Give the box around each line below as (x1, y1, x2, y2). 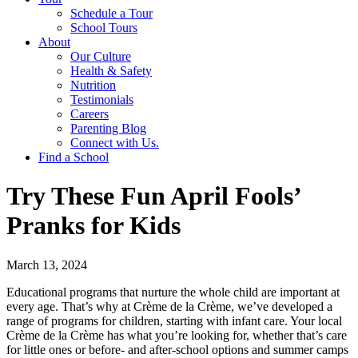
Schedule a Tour (70, 6, 153, 20)
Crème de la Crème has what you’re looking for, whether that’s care (6, 328, 347, 342)
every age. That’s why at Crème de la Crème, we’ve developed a (6, 299, 332, 313)
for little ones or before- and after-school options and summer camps (6, 342, 348, 356)
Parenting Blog (70, 121, 146, 135)
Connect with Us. (70, 136, 159, 149)
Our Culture (70, 50, 131, 63)
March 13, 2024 (6, 257, 87, 272)
